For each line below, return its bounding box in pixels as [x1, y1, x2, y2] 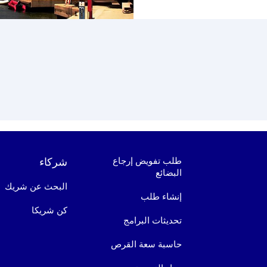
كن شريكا [32, 204, 68, 216]
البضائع [156, 167, 182, 178]
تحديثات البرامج [123, 215, 182, 226]
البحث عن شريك [5, 181, 68, 192]
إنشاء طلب [141, 191, 182, 202]
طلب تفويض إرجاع [113, 155, 182, 166]
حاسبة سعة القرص [111, 238, 182, 250]
